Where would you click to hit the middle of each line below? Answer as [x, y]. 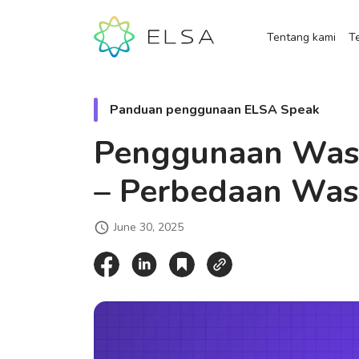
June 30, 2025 [149, 227]
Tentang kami [301, 37]
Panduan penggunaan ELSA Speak [215, 110]
